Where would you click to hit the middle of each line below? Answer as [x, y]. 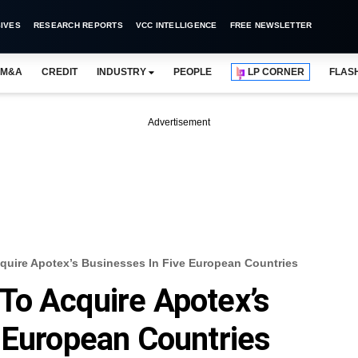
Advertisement [179, 122]
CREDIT [59, 72]
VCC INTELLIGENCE [176, 25]
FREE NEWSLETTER [271, 25]
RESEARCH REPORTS [78, 25]
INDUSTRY [121, 72]
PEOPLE [193, 72]
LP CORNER [276, 72]
